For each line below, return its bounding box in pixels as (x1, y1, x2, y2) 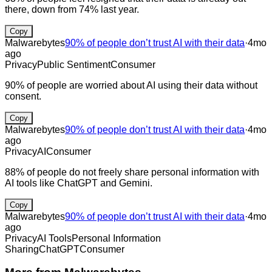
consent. (5, 90, 41, 101)
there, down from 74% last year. (5, 4, 139, 15)
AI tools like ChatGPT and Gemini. (5, 177, 152, 188)
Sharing (5, 243, 39, 254)
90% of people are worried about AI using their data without (5, 80, 257, 90)
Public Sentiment (37, 59, 110, 70)
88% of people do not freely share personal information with (5, 166, 259, 177)
